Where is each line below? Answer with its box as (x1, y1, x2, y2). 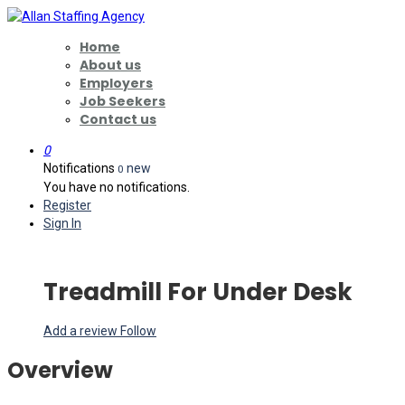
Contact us (80, 110, 156, 128)
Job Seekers (80, 92, 165, 110)
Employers (80, 74, 153, 92)
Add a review (43, 323, 120, 338)
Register (43, 198, 91, 212)
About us (80, 56, 141, 74)
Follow (120, 323, 156, 338)
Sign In (43, 216, 81, 231)
